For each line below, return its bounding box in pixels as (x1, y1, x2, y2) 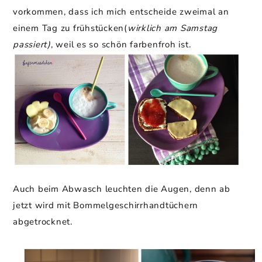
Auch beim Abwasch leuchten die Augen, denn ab (13, 182, 230, 195)
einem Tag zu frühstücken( (13, 22, 127, 35)
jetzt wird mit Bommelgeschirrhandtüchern (13, 199, 198, 211)
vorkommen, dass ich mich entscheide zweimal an (13, 6, 229, 18)
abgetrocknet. (13, 215, 73, 227)
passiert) (13, 39, 51, 51)
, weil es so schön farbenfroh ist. (50, 39, 191, 51)
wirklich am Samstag (127, 22, 218, 35)
